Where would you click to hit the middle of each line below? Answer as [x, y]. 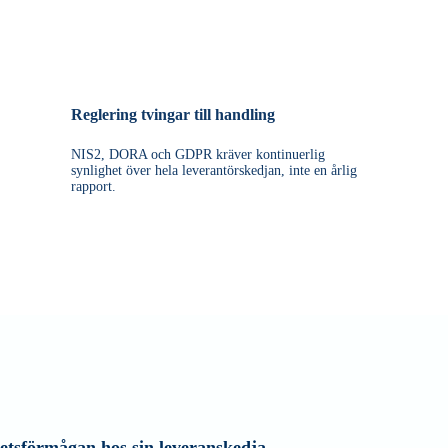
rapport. [93, 186]
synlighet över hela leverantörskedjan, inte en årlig [214, 170]
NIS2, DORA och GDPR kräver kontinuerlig [198, 154]
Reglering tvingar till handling [173, 114]
